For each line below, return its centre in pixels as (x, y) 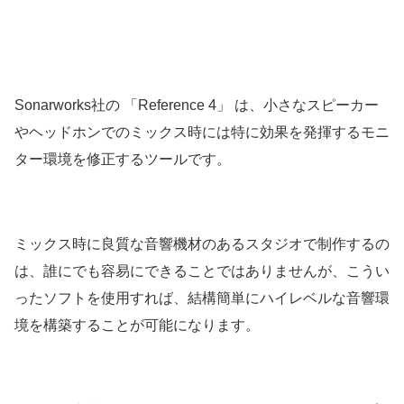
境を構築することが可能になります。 (137, 326)
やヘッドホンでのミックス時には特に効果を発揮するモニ (202, 132)
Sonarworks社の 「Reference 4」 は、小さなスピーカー (197, 105)
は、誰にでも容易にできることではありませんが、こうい (202, 271)
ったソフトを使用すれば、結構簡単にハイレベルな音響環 (202, 298)
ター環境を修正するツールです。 (123, 159)
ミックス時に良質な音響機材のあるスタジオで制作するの (202, 244)
